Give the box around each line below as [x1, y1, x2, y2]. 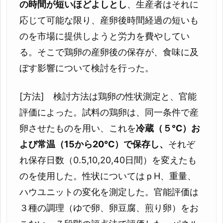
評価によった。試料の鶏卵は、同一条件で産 [19, 107, 199, 117]
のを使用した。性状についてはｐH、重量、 [19, 170, 196, 181]
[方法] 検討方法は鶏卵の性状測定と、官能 [19, 91, 197, 102]
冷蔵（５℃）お [136, 122, 200, 133]
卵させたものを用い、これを [19, 122, 136, 133]
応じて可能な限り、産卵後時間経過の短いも [19, 15, 199, 26]
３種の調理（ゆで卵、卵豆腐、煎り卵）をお [19, 202, 199, 213]
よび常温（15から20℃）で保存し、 [19, 138, 168, 149]
